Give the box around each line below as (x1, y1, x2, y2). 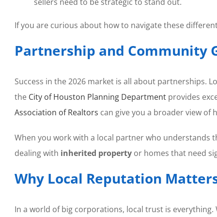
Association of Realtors (14, 107, 98, 118)
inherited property (60, 148, 132, 159)
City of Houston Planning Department (28, 92, 166, 103)
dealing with (14, 148, 61, 159)
